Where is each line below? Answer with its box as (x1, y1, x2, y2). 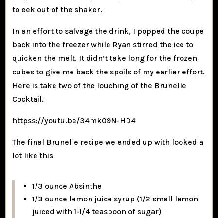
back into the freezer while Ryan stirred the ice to (12, 39, 194, 49)
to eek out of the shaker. (12, 4, 103, 14)
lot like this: (12, 150, 55, 160)
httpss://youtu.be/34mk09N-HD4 (12, 115, 136, 125)
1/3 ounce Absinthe (32, 181, 102, 191)
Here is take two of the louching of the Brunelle (12, 80, 187, 90)
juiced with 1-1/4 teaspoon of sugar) (32, 206, 162, 216)
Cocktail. (12, 94, 44, 104)
